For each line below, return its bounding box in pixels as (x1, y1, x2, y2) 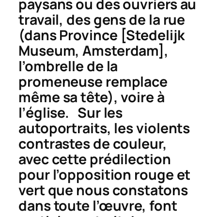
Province (59, 25, 118, 45)
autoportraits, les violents (18, 118, 190, 138)
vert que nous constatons (18, 180, 188, 200)
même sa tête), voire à (18, 87, 165, 107)
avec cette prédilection (18, 149, 171, 169)
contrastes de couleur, (18, 134, 167, 153)
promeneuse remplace (18, 72, 168, 91)
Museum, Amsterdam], (18, 41, 169, 60)
